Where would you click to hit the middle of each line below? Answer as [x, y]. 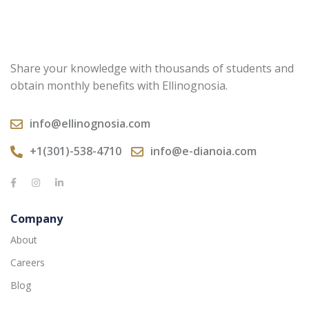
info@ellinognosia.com [90, 124]
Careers [28, 263]
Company [37, 219]
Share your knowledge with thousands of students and [152, 69]
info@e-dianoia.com [203, 151]
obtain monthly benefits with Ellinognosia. [119, 86]
